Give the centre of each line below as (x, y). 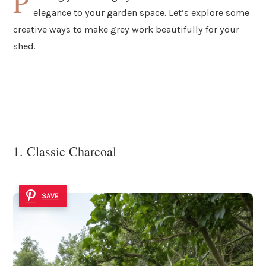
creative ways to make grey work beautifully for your (126, 29)
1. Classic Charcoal (65, 151)
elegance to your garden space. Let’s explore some (142, 12)
